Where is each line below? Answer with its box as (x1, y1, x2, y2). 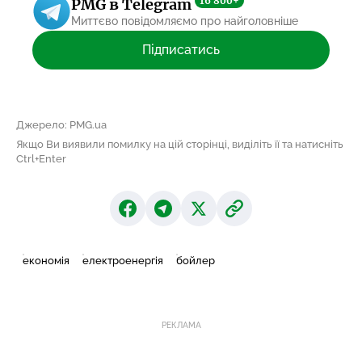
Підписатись (142, 41, 220, 57)
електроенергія (82, 254, 163, 267)
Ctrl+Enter (16, 152, 66, 165)
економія (23, 254, 69, 267)
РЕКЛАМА (161, 320, 201, 330)
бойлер (176, 254, 215, 267)
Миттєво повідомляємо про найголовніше (71, 15, 298, 27)
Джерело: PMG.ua (16, 118, 107, 131)
